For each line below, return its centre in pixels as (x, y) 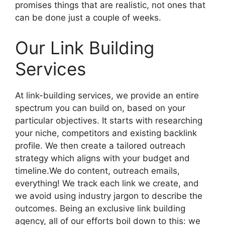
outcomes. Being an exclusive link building (100, 208)
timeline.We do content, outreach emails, (97, 171)
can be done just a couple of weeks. (88, 18)
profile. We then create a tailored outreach (100, 145)
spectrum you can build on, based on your (100, 108)
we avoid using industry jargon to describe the (109, 196)
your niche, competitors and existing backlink (106, 133)
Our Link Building (85, 47)
